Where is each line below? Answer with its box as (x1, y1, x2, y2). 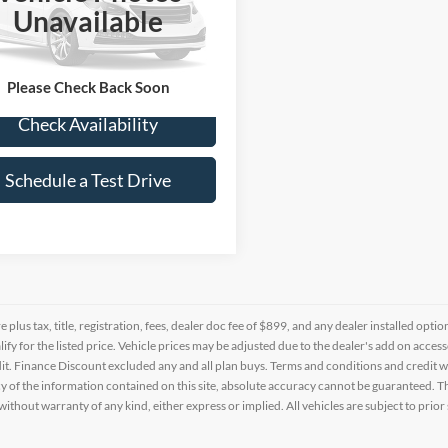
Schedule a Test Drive (5, 169, 171, 192)
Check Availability (18, 113, 158, 136)
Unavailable (13, 4, 163, 39)
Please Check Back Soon (6, 78, 170, 97)
